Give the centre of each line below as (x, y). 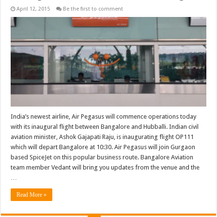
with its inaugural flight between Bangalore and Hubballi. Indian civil (105, 127)
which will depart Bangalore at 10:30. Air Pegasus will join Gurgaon (103, 147)
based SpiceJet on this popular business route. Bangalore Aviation (102, 157)
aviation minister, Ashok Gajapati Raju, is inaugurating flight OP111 (102, 137)
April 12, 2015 (33, 9)
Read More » (32, 195)
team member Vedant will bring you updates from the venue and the (105, 168)
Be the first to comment (93, 9)
